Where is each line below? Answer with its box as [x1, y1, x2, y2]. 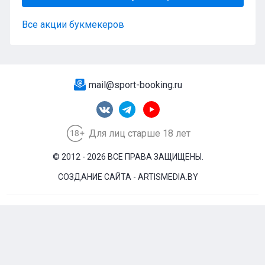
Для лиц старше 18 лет [88, 127, 190, 139]
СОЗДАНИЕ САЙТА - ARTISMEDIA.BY [58, 172, 198, 182]
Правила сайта [100, 227, 165, 238]
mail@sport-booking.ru [89, 79, 182, 91]
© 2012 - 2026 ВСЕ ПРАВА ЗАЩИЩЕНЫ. [53, 152, 203, 161]
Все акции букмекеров [21, 19, 124, 30]
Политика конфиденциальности [62, 210, 203, 221]
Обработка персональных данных [57, 243, 208, 254]
